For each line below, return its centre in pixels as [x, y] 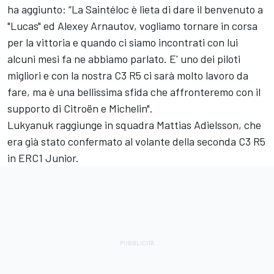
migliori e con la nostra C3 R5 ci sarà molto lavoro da [128, 76]
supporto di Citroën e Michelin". [80, 109]
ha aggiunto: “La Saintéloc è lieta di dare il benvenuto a [135, 9]
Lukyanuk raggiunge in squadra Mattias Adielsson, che [134, 125]
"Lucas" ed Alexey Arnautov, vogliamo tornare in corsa [132, 26]
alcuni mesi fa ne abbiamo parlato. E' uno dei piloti [124, 59]
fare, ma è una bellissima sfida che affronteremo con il [134, 92]
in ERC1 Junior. [43, 158]
